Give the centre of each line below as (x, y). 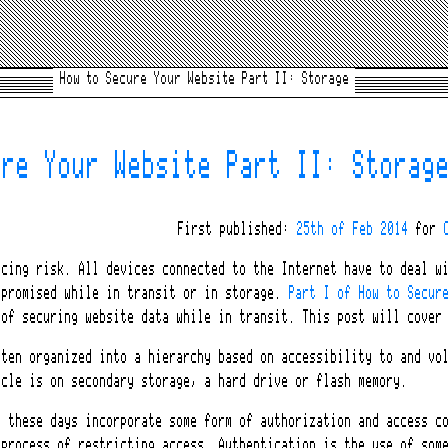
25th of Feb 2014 (352, 229)
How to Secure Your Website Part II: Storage (203, 79)
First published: (237, 229)
